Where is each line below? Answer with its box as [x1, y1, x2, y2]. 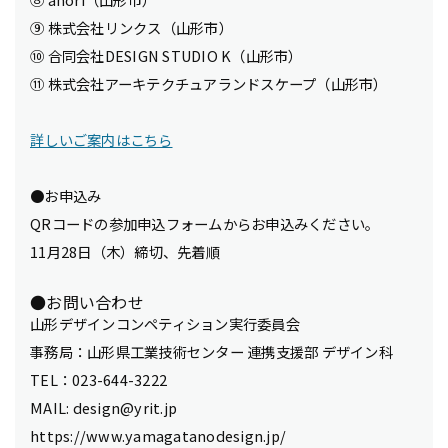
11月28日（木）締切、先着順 [30, 241, 220, 262]
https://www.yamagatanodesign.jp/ [30, 425, 286, 446]
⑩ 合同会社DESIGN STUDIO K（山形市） [30, 45, 303, 66]
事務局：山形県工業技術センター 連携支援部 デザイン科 [30, 341, 393, 362]
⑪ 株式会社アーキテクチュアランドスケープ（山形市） [30, 73, 388, 94]
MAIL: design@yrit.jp [30, 397, 177, 418]
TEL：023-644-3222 [30, 369, 167, 390]
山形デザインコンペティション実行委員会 [30, 313, 300, 334]
